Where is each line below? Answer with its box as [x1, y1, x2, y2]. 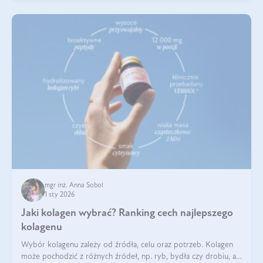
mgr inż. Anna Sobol [45, 181, 105, 189]
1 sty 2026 [45, 191, 75, 198]
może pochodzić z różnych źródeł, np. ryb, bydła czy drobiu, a [21, 252, 236, 261]
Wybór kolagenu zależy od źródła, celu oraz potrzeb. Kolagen [21, 240, 233, 249]
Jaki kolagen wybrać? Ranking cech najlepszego [21, 207, 233, 219]
